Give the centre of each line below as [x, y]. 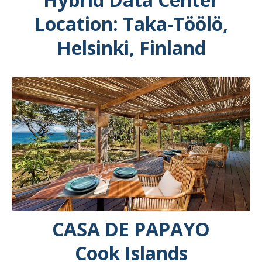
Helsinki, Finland [131, 47]
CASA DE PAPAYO [131, 229]
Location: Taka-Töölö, [131, 23]
